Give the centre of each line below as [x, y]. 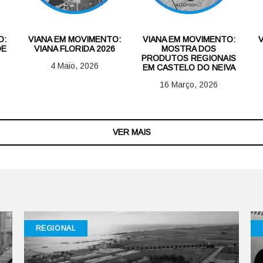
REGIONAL [56, 228]
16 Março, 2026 [189, 84]
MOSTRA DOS [189, 48]
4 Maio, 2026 [74, 65]
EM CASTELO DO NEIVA [189, 67]
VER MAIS [131, 132]
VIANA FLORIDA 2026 [74, 48]
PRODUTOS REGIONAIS [189, 58]
